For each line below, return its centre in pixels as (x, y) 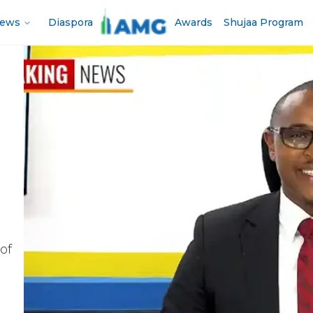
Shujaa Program (264, 22)
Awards (194, 22)
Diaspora (71, 22)
